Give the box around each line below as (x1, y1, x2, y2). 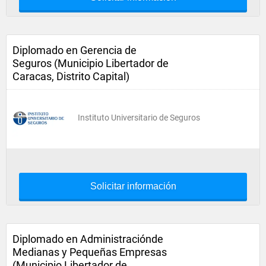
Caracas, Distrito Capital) (12, 70, 129, 83)
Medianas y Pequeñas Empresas (12, 246, 167, 258)
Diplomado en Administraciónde (12, 233, 163, 245)
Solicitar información (90, 181, 176, 191)
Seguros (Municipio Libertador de (12, 57, 169, 69)
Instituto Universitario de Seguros (78, 113, 200, 122)
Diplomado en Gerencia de (12, 44, 137, 56)
